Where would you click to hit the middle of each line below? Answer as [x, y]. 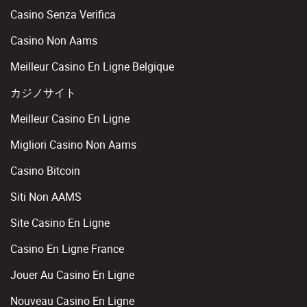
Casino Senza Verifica [63, 14]
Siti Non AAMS [46, 197]
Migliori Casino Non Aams [73, 145]
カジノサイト [43, 93]
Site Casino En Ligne [60, 223]
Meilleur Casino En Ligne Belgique [92, 66]
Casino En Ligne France [67, 249]
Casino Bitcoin [45, 171]
